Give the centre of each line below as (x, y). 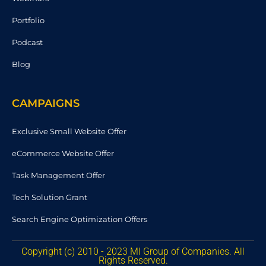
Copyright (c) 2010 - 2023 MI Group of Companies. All (133, 251)
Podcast (27, 42)
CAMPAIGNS (46, 103)
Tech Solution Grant (50, 197)
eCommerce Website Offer (63, 153)
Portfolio (28, 20)
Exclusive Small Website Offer (69, 131)
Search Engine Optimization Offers (80, 219)
